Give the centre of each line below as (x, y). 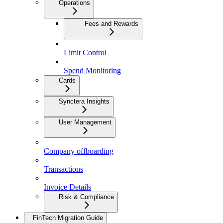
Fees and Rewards (111, 24)
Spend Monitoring (92, 71)
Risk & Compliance (86, 197)
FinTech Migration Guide (68, 218)
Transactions (63, 169)
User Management (85, 122)
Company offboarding (79, 151)
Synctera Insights (84, 102)
